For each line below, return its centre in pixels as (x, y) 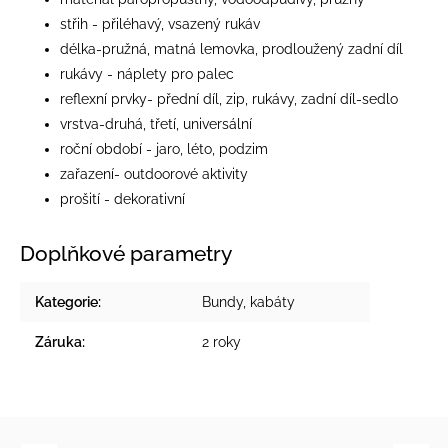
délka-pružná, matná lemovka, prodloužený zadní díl (231, 48)
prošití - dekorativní (122, 198)
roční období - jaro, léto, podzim (164, 148)
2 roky (221, 341)
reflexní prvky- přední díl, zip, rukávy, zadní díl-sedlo (229, 98)
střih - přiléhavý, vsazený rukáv (160, 23)
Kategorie (66, 301)
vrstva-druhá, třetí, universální (156, 123)
